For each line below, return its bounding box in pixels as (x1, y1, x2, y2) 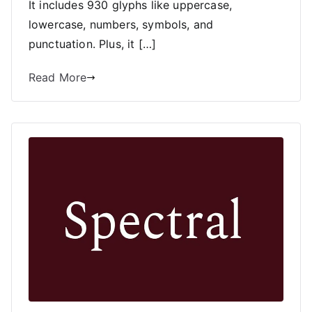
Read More (29, 70, 87, 85)
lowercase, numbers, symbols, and (29, 17, 214, 32)
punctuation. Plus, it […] (29, 37, 157, 52)
